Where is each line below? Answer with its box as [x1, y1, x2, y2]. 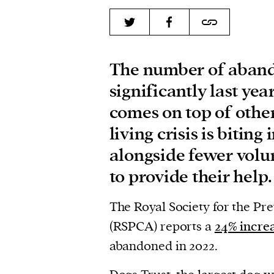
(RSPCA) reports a [109, 218, 215, 235]
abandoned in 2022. [109, 238, 218, 254]
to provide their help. [109, 166, 273, 189]
